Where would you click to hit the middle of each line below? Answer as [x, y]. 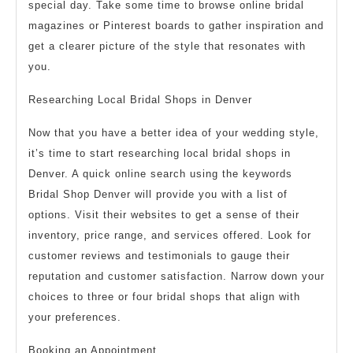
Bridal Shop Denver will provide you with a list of [158, 195]
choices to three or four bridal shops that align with [164, 297]
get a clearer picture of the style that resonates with [167, 46]
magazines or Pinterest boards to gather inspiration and [176, 26]
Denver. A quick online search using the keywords [160, 174]
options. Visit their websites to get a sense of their [164, 215]
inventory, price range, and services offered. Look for [170, 236]
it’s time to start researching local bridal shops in [160, 154]
